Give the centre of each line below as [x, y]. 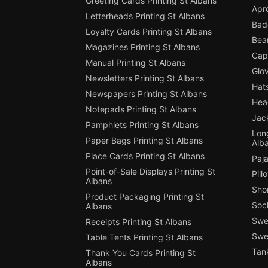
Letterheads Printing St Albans [145, 16]
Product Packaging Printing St [144, 196]
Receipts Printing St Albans [138, 221]
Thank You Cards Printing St [140, 252]
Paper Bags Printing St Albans [144, 140]
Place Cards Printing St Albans [145, 156]
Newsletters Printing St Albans [144, 78]
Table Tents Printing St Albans [144, 237]
